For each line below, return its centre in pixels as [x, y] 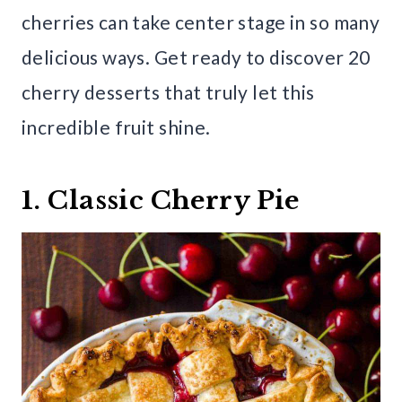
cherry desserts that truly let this [168, 92]
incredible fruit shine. [116, 127]
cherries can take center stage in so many [201, 22]
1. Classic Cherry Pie [161, 201]
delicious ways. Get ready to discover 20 [196, 57]
